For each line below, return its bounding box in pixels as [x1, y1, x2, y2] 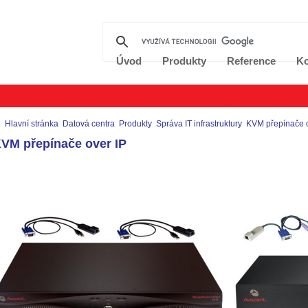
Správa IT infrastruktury [156, 119, 242, 129]
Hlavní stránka [5, 119, 58, 129]
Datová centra [63, 119, 115, 129]
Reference [227, 55, 276, 67]
